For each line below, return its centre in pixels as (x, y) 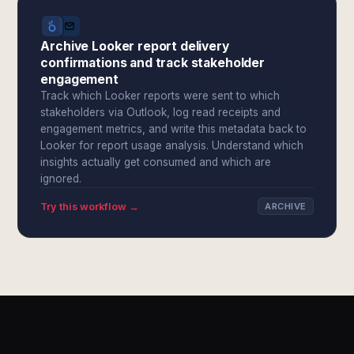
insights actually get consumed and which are (156, 162)
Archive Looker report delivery (135, 46)
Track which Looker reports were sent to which (160, 96)
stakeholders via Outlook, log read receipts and (161, 112)
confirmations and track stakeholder (153, 63)
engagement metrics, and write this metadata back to (174, 129)
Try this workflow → (90, 206)
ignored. (61, 179)
